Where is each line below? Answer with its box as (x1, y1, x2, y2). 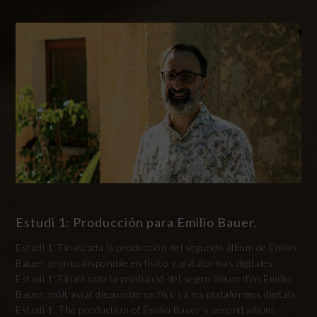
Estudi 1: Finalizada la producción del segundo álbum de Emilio (16, 241, 297, 254)
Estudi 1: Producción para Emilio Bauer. (16, 214, 258, 231)
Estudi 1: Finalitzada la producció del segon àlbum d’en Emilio (16, 272, 292, 285)
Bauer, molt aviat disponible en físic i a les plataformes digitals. (16, 288, 299, 301)
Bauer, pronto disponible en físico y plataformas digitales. (16, 257, 276, 270)
